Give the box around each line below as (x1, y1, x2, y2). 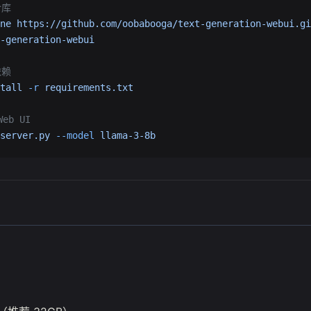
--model (50, 130, 94, 141)
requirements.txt (39, 82, 133, 93)
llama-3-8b (94, 130, 155, 141)
